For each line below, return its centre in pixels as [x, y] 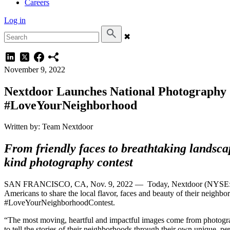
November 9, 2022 [35, 69]
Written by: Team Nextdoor [49, 127]
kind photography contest [69, 162]
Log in [15, 21]
